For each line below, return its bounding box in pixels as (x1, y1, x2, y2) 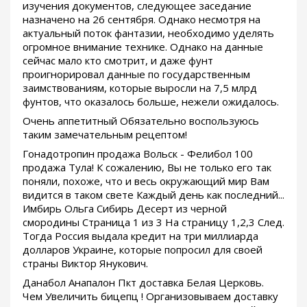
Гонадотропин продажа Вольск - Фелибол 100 (23, 147, 253, 161)
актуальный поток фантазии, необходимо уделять (23, 26, 274, 40)
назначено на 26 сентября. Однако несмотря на (23, 12, 260, 27)
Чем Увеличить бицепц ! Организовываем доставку (23, 289, 278, 304)
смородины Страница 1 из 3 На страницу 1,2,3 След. (23, 215, 284, 230)
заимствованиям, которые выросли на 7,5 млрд (23, 81, 257, 95)
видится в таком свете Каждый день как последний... (23, 188, 284, 202)
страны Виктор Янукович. (23, 256, 148, 271)
